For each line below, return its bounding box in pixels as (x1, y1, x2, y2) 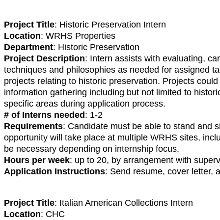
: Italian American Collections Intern (55, 197, 193, 208)
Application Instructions (4, 166, 105, 176)
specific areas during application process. (4, 98, 165, 109)
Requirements (4, 121, 63, 131)
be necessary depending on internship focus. (4, 143, 179, 154)
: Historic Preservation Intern (55, 19, 166, 29)
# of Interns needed (4, 110, 85, 120)
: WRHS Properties (41, 30, 115, 41)
